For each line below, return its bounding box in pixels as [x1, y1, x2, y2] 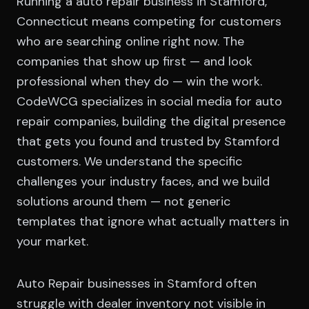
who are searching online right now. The [17, 32, 244, 50]
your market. [17, 232, 88, 250]
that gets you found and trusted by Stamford [17, 132, 279, 150]
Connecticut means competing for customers [17, 12, 281, 30]
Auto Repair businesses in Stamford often [17, 275, 257, 292]
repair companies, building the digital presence [17, 112, 286, 130]
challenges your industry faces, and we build [17, 172, 270, 190]
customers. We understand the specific [17, 152, 242, 170]
